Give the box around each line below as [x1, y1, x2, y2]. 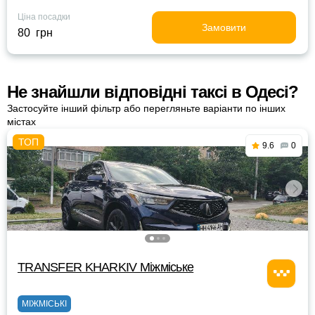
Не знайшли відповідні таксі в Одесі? [7, 82, 299, 101]
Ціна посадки [18, 12, 70, 22]
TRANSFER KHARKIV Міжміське [18, 260, 194, 274]
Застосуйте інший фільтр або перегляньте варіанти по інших [7, 103, 285, 114]
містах [7, 116, 36, 127]
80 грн [18, 27, 53, 39]
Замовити [202, 22, 246, 33]
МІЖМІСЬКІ [22, 299, 67, 309]
